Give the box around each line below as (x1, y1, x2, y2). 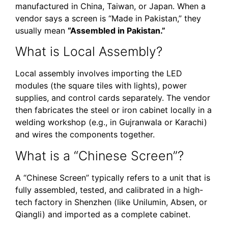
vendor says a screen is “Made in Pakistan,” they (15, 13, 201, 23)
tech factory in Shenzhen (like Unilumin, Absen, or (15, 196, 207, 207)
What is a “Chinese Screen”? (15, 148, 184, 163)
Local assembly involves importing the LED (15, 68, 182, 79)
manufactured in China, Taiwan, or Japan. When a (15, 1, 206, 11)
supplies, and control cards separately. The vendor (15, 93, 210, 103)
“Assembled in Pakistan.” (68, 25, 165, 36)
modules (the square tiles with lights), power (15, 80, 187, 91)
